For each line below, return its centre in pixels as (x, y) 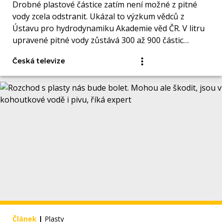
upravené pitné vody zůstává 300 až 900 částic (98, 40)
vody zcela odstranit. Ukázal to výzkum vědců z (98, 17)
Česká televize (39, 61)
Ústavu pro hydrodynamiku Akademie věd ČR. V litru (109, 28)
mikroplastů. (36, 52)
